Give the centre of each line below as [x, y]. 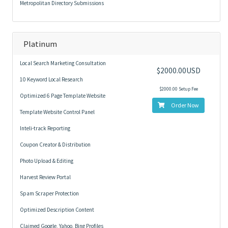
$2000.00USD [178, 70]
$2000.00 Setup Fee [178, 89]
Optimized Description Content [57, 210]
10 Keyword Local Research [51, 79]
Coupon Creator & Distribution [55, 145]
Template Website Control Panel [57, 112]
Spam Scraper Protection [49, 193]
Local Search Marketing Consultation [63, 63]
